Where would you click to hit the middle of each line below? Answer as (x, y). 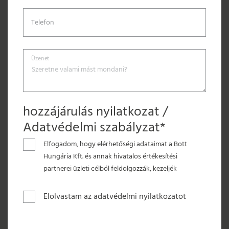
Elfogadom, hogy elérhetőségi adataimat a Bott (115, 144)
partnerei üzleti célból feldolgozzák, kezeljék (110, 169)
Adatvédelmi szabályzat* (94, 128)
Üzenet (40, 59)
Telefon (43, 23)
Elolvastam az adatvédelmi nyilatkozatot (115, 197)
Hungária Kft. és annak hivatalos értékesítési (110, 157)
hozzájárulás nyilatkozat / (95, 112)
